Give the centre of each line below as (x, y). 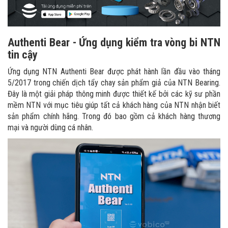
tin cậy (23, 55)
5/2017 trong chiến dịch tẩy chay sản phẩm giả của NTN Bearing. (114, 83)
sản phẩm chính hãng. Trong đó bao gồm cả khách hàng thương (114, 117)
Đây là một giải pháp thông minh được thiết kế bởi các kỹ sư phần (114, 94)
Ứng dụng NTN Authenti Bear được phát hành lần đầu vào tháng (114, 72)
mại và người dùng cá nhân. (50, 128)
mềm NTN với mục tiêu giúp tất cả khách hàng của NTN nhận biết (114, 105)
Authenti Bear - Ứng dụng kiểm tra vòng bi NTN (114, 43)
